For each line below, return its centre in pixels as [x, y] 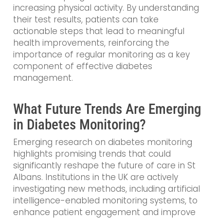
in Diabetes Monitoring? [79, 124]
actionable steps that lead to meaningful [99, 31]
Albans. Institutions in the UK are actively [95, 177]
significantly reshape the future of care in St [104, 165]
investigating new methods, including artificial [106, 189]
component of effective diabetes [82, 66]
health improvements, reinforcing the [91, 43]
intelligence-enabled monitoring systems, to [105, 200]
